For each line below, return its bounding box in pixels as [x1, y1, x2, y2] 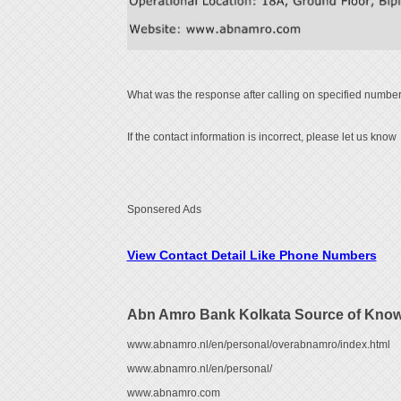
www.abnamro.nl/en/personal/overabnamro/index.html [126, 339, 390, 351]
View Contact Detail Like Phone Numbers [126, 248, 377, 263]
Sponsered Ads [126, 204, 201, 216]
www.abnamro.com [126, 388, 220, 399]
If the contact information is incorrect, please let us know [126, 132, 399, 143]
